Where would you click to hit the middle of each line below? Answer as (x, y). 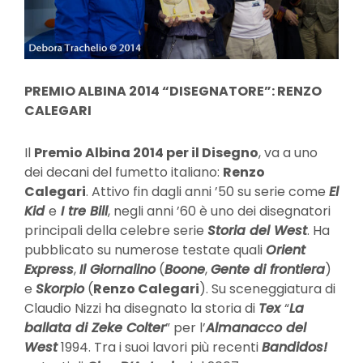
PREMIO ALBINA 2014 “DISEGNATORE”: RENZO (173, 92)
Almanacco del (256, 328)
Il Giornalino (117, 270)
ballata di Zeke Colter (95, 328)
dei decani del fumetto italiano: (124, 173)
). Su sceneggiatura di (267, 289)
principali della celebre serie (116, 231)
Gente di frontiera (268, 270)
